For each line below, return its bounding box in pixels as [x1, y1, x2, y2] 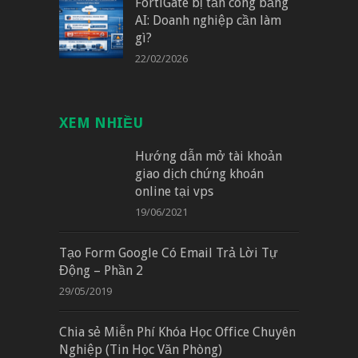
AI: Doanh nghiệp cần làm [135, 12, 281, 28]
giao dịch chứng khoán [135, 165, 264, 181]
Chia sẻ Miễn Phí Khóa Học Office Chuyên [59, 324, 296, 340]
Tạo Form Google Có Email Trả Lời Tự [59, 245, 278, 261]
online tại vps [135, 183, 213, 199]
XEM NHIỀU [59, 113, 143, 131]
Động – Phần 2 [59, 262, 143, 278]
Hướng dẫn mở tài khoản [135, 148, 282, 164]
